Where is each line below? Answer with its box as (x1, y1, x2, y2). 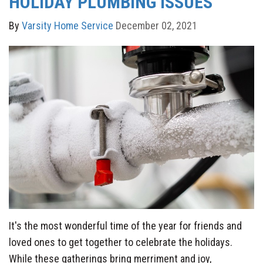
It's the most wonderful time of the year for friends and (9, 220, 242, 232)
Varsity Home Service (22, 19, 113, 32)
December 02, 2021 (116, 19, 197, 32)
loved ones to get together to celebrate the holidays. (9, 236, 232, 249)
